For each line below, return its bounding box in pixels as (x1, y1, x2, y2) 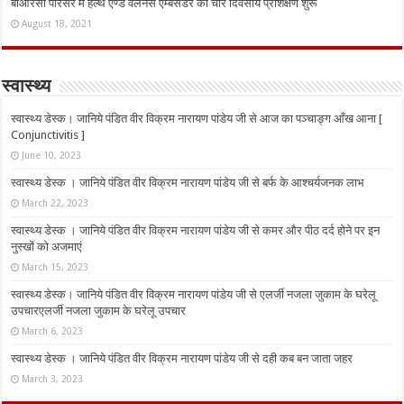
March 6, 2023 (22, 326, 84, 337)
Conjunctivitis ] (11, 128, 86, 142)
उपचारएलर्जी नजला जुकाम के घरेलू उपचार (11, 304, 187, 318)
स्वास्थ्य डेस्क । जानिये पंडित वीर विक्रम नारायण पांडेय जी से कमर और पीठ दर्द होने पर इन (11, 224, 381, 238)
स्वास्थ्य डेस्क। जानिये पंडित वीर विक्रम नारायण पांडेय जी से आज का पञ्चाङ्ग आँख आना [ (11, 112, 383, 126)
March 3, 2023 (22, 373, 84, 385)
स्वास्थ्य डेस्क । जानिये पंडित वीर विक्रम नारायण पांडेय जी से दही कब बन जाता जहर (11, 352, 353, 366)
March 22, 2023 (22, 197, 89, 209)
